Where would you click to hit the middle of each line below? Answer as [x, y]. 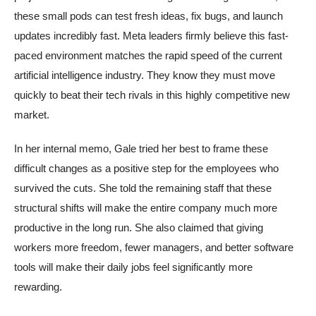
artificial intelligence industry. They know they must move [145, 75]
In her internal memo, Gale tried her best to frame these [141, 148]
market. [32, 114]
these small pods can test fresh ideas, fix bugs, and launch [148, 16]
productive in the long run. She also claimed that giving [139, 227]
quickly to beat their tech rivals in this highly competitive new [152, 95]
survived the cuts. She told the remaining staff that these [143, 188]
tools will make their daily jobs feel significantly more [133, 267]
